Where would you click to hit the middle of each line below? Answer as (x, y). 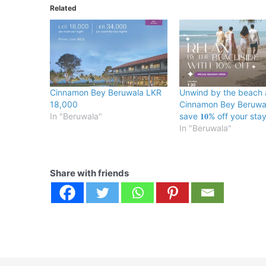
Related (64, 8)
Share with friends (90, 173)
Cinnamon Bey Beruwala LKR (106, 92)
